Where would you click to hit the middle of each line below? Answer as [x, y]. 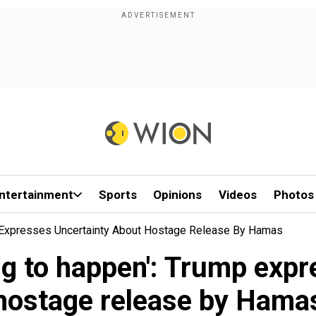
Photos [293, 195]
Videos [238, 195]
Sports [117, 195]
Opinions [178, 195]
